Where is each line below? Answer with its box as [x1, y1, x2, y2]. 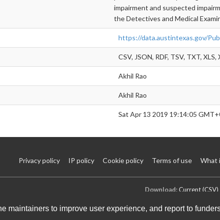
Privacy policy [19, 156, 60, 165]
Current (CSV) [179, 185, 219, 193]
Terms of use [152, 156, 192, 165]
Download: [145, 185, 177, 193]
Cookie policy [103, 156, 143, 165]
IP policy [68, 156, 94, 165]
